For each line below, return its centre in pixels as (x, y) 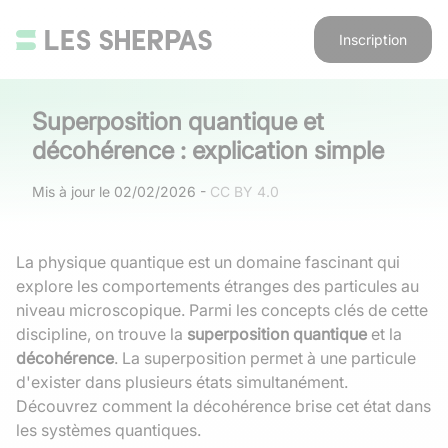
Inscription (373, 39)
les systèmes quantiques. (108, 430)
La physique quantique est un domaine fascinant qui (208, 262)
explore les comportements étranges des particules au (217, 286)
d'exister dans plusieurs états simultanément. (182, 382)
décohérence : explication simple (208, 150)
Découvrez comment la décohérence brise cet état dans (223, 406)
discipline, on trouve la (101, 334)
